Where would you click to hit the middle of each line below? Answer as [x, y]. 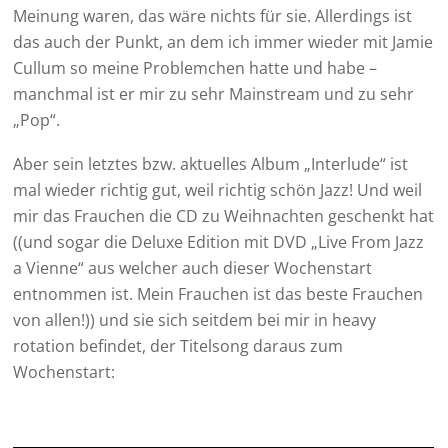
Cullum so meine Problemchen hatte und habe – [195, 67]
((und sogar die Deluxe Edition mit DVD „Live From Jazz [219, 241]
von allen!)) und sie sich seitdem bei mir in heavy [195, 319]
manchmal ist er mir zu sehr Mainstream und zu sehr [214, 93]
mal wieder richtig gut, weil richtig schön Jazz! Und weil [218, 189]
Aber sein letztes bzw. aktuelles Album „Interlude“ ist [211, 163]
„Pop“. [37, 119]
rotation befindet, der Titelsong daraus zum [178, 345]
